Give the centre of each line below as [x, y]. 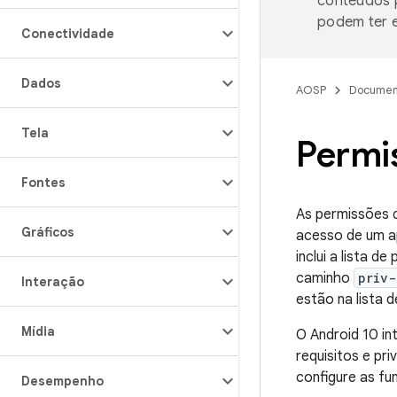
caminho [325, 278]
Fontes [43, 183]
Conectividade [68, 34]
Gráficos [48, 232]
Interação [53, 282]
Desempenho [62, 381]
